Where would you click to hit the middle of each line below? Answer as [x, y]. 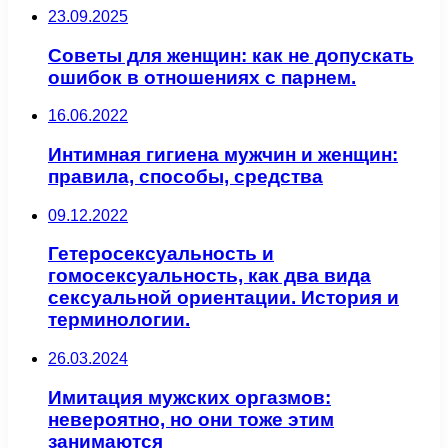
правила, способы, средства [185, 176]
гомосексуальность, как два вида [209, 276]
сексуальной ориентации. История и [223, 298]
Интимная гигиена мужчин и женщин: [223, 154]
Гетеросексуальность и [161, 254]
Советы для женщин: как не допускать [231, 55]
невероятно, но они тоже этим [191, 419]
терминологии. [119, 320]
